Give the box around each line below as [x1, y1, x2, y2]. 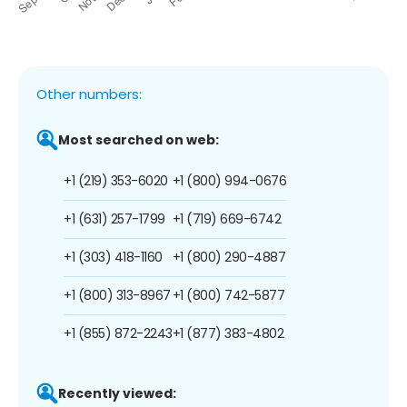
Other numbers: [36, 84, 142, 104]
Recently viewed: [58, 383, 176, 402]
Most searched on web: [58, 130, 219, 149]
